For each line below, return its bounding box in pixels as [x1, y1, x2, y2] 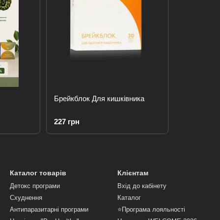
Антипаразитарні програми [10, 206, 88, 213]
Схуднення [10, 194, 42, 201]
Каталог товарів [10, 169, 66, 177]
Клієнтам [117, 169, 148, 177]
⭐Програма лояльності [117, 206, 185, 213]
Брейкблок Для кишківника [54, 94, 144, 103]
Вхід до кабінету [117, 182, 166, 190]
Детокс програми [10, 182, 60, 190]
